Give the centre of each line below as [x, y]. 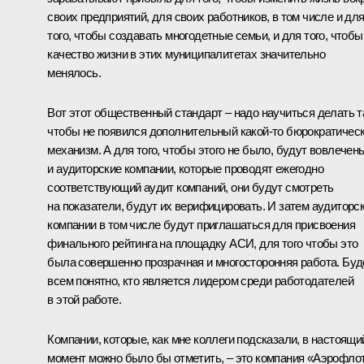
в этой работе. [84, 299]
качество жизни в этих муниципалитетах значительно [186, 54]
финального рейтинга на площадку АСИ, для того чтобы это [203, 243]
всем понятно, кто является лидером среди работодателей [200, 280]
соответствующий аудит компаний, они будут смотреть [191, 187]
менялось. [74, 72]
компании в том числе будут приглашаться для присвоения [201, 224]
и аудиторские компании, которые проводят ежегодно [185, 168]
